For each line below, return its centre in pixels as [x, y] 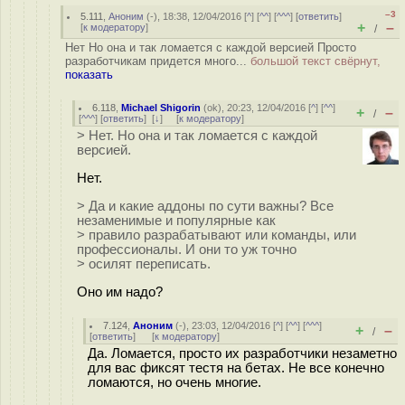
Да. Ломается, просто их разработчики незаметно [242, 353]
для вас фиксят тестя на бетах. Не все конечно [236, 368]
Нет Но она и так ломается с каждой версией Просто [211, 47]
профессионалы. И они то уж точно [187, 249]
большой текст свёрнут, [316, 61]
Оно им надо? [120, 292]
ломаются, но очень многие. [174, 382]
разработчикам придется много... [158, 61]
